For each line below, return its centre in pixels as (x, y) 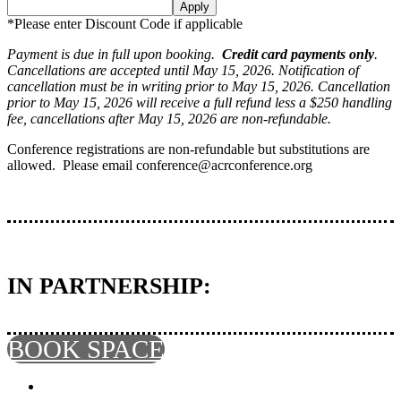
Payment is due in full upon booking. (115, 54)
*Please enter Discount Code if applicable (125, 24)
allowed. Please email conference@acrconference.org (160, 165)
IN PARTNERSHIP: (109, 286)
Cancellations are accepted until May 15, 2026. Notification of (183, 70)
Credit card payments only (298, 54)
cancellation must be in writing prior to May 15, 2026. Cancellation (199, 86)
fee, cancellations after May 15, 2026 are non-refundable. (169, 119)
